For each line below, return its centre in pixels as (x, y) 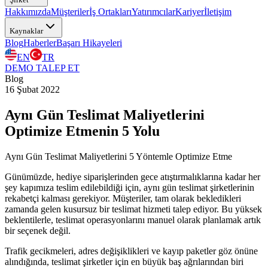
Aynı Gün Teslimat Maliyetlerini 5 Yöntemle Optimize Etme (118, 156)
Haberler (40, 43)
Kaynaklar (26, 31)
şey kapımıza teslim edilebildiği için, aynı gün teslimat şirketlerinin (130, 187)
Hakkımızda (28, 12)
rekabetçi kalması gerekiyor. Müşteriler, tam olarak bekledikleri (123, 198)
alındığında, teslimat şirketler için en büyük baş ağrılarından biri (124, 261)
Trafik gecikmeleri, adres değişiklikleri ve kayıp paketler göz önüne (131, 251)
